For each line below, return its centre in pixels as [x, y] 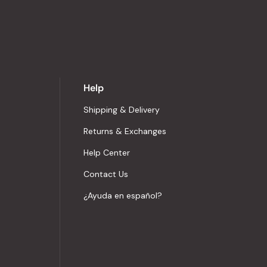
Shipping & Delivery [122, 110]
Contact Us [106, 174]
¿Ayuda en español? [123, 195]
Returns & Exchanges [125, 131]
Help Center [107, 153]
